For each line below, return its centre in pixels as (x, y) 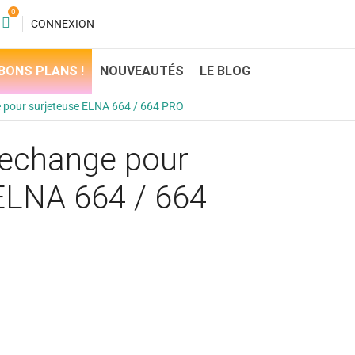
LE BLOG (225, 71)
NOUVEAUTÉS (142, 71)
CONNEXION (62, 23)
